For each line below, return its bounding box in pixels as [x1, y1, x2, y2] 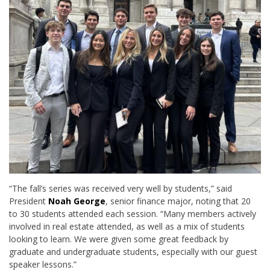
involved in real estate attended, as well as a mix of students [9, 220, 245, 232]
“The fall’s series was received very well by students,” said [9, 182, 232, 194]
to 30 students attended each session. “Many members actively [9, 207, 256, 219]
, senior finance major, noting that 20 [105, 195, 251, 207]
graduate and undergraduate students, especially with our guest [9, 245, 257, 257]
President [9, 195, 48, 207]
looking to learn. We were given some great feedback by [9, 233, 228, 245]
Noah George [48, 195, 105, 207]
